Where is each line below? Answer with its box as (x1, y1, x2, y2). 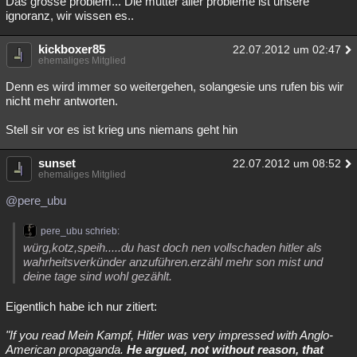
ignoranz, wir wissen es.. (6, 9, 134, 22)
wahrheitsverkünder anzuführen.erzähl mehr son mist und (23, 255, 323, 269)
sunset (38, 156, 76, 170)
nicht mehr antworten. (6, 94, 118, 108)
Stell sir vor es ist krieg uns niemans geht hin (6, 123, 237, 136)
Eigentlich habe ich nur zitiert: (6, 300, 157, 313)
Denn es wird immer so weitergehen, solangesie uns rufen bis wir (6, 80, 343, 93)
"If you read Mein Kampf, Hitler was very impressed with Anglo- (6, 328, 333, 342)
